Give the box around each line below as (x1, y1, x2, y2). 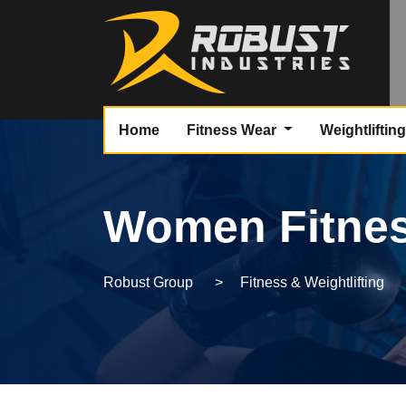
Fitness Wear (187, 121, 280, 138)
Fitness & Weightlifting (240, 275, 384, 290)
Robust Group (103, 275, 193, 290)
